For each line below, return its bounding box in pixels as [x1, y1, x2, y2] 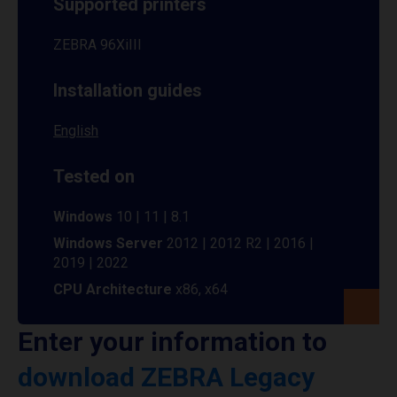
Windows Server [53, 235, 163, 252]
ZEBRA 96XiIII [53, 36, 142, 53]
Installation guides [53, 80, 202, 101]
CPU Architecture [53, 281, 175, 298]
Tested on [53, 166, 135, 187]
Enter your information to [18, 326, 327, 357]
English [53, 122, 98, 139]
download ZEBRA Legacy [18, 362, 315, 393]
